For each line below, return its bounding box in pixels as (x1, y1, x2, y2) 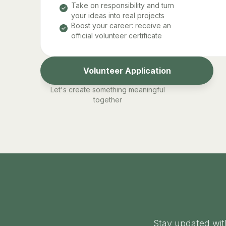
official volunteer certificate (71, 31, 162, 40)
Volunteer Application (83, 65, 171, 76)
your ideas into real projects (71, 11, 164, 20)
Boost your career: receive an (71, 21, 171, 30)
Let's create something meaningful (50, 85, 165, 94)
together (93, 95, 123, 104)
